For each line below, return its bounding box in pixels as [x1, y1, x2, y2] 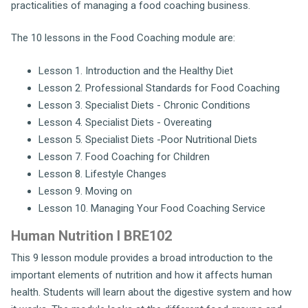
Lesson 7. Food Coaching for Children [38, 150, 210, 163]
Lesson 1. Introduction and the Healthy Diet [38, 64, 233, 77]
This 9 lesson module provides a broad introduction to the [11, 251, 273, 264]
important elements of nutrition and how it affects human [11, 268, 272, 281]
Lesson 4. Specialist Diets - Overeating [38, 115, 212, 129]
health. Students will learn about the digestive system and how [11, 285, 291, 298]
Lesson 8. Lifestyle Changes [38, 167, 166, 180]
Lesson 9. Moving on [38, 184, 132, 197]
